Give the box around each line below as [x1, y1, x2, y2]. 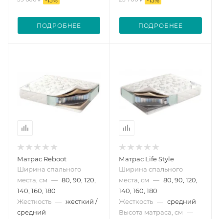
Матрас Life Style [119, 154, 174, 163]
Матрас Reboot [17, 154, 66, 163]
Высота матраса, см [119, 208, 183, 216]
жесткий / [66, 197, 97, 205]
